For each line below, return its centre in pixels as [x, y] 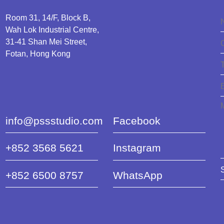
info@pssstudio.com [54, 120]
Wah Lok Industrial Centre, [52, 30]
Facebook [136, 120]
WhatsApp [137, 175]
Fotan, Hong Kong [38, 54]
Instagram [137, 148]
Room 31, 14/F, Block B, [48, 18]
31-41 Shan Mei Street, [46, 42]
